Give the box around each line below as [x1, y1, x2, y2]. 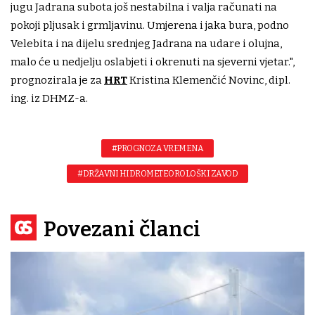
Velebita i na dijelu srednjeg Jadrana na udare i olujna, [11, 37, 282, 51]
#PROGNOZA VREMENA [111, 143, 204, 154]
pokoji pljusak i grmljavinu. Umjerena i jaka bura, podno [11, 19, 289, 32]
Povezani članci [44, 217, 200, 243]
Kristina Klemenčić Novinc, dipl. [127, 74, 290, 87]
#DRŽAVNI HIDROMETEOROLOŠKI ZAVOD [77, 169, 238, 179]
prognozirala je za [11, 74, 104, 87]
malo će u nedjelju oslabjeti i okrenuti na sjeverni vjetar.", [11, 56, 295, 69]
